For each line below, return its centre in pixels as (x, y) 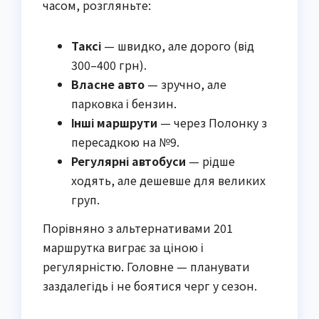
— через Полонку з (212, 123)
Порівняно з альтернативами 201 (138, 228)
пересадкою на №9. (125, 142)
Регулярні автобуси (129, 161)
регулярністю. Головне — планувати (146, 267)
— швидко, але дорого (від (178, 46)
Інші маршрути (114, 123)
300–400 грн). (109, 65)
